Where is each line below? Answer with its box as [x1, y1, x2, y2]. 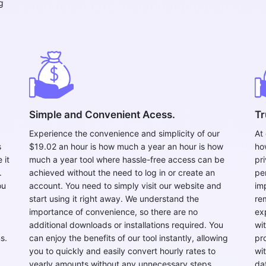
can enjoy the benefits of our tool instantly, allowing [29, 233, 228, 243]
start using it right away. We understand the [29, 194, 199, 204]
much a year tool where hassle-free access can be [29, 154, 224, 164]
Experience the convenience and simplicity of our [29, 128, 220, 138]
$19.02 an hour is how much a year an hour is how [29, 141, 223, 151]
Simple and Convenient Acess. [29, 109, 175, 121]
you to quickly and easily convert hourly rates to [29, 246, 216, 256]
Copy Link [191, 45, 228, 55]
